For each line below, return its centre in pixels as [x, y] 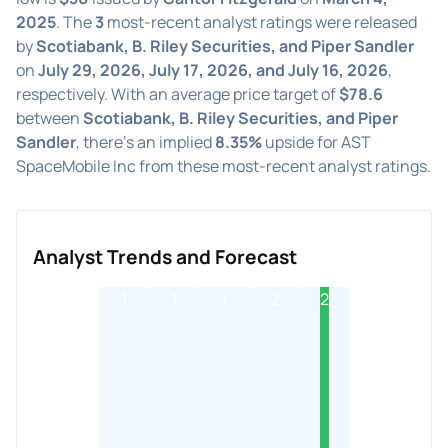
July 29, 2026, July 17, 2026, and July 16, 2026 [213, 69]
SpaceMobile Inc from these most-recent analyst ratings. [223, 165]
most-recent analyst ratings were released [260, 21]
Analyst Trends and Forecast [165, 256]
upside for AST [316, 141]
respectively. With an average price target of [177, 93]
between [49, 117]
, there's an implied [145, 141]
